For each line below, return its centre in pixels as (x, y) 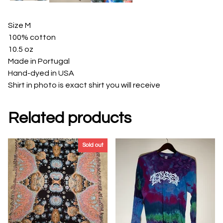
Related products (70, 118)
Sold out (93, 145)
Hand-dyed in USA (41, 73)
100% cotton (32, 38)
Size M (19, 26)
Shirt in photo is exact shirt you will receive (84, 85)
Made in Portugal (39, 61)
